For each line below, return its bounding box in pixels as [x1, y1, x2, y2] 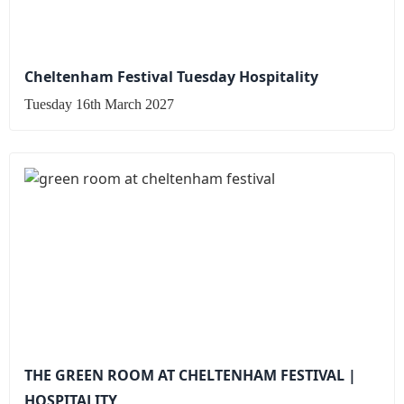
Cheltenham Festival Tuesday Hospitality [24, 67, 318, 87]
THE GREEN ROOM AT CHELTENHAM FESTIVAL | [24, 364, 356, 385]
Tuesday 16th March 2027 [24, 96, 174, 112]
